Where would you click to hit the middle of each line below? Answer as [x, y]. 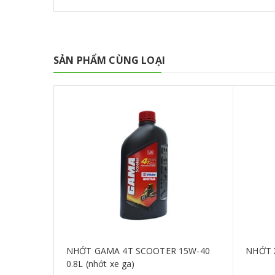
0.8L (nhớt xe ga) [101, 263]
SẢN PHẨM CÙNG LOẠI [109, 60]
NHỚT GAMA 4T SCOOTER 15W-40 [138, 250]
